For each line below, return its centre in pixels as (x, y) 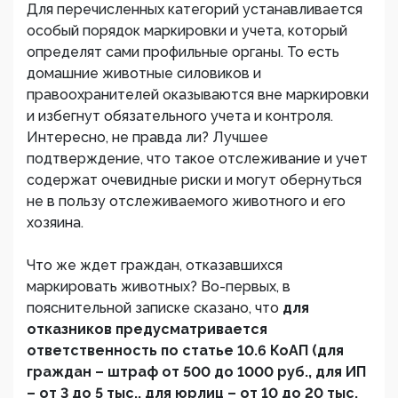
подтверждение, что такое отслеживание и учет (197, 159)
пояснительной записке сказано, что (155, 308)
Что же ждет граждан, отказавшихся (155, 265)
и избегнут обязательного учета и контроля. (180, 116)
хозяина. (55, 223)
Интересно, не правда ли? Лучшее (147, 137)
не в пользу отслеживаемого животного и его (186, 201)
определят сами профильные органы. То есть (183, 52)
